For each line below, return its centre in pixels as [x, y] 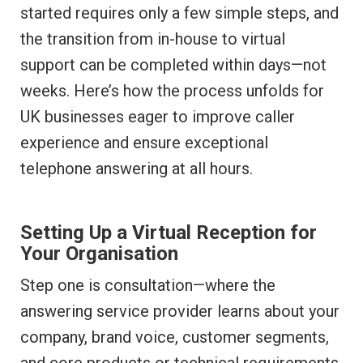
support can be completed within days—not [173, 65]
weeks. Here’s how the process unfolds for [172, 91]
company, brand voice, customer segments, [175, 337]
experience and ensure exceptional [144, 143]
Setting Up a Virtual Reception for [169, 233]
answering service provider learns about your [180, 312]
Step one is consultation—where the [148, 286]
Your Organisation [99, 254]
